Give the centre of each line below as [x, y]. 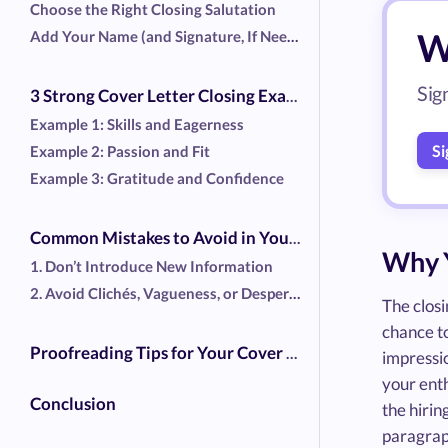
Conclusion [73, 404]
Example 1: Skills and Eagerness [137, 124]
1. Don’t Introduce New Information [151, 266]
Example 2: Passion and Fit [120, 151]
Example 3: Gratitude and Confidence [157, 178]
